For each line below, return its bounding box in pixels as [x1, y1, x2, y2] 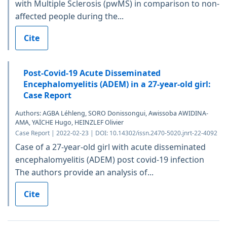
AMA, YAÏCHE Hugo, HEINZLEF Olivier [15, 118, 124, 127]
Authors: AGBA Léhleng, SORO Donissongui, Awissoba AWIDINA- [15, 108, 208, 118]
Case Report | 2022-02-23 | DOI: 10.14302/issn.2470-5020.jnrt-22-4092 [15, 128, 217, 137]
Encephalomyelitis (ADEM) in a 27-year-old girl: [23, 78, 211, 90]
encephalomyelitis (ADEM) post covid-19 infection [15, 154, 204, 165]
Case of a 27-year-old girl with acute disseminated [15, 141, 206, 153]
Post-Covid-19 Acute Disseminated [23, 67, 161, 79]
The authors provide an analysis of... [15, 166, 154, 178]
